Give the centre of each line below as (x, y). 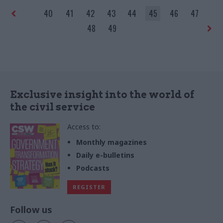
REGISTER (89, 187)
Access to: (84, 126)
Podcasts (93, 168)
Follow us (31, 209)
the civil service (53, 107)
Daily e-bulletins (105, 155)
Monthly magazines (111, 142)
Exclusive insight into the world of (102, 94)
